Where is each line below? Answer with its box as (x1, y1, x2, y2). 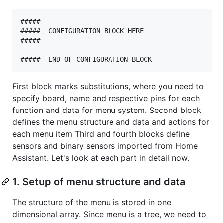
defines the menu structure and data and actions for (12, 116, 209, 127)
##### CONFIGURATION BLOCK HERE (20, 26, 144, 35)
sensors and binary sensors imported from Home (12, 140, 198, 151)
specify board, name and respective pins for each (12, 93, 200, 103)
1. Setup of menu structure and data (12, 175, 185, 188)
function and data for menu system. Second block (12, 105, 201, 115)
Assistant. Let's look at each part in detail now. (12, 152, 189, 163)
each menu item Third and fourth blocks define (12, 128, 190, 139)
